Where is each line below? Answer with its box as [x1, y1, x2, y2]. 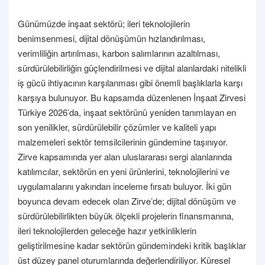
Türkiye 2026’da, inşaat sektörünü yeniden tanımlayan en [18, 105, 236, 118]
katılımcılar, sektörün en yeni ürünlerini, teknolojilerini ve [18, 164, 230, 177]
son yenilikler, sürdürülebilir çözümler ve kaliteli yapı [18, 120, 216, 133]
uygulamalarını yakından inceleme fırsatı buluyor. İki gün [18, 179, 231, 192]
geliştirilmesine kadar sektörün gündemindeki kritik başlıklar [18, 238, 246, 251]
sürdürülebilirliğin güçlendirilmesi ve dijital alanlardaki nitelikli [18, 61, 246, 74]
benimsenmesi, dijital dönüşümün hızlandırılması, [18, 31, 205, 44]
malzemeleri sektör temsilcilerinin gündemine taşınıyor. [18, 135, 228, 148]
